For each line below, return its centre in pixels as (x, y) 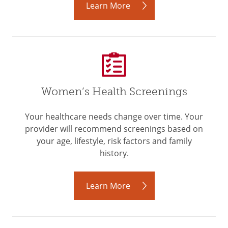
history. (114, 153)
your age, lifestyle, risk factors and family (114, 141)
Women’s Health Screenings (114, 92)
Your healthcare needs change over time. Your (114, 117)
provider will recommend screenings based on (114, 129)
